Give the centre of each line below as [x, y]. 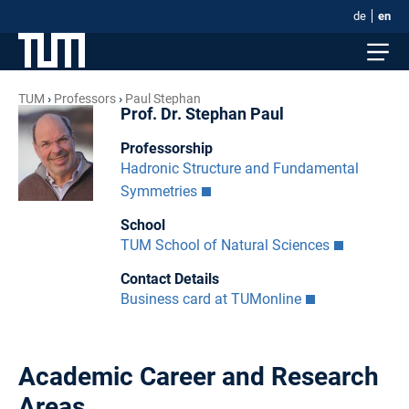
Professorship [166, 148]
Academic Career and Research [199, 376]
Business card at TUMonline [210, 299]
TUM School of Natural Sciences [225, 245]
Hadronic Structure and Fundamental [239, 168]
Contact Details [169, 278]
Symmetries [158, 191]
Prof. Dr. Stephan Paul [202, 114]
